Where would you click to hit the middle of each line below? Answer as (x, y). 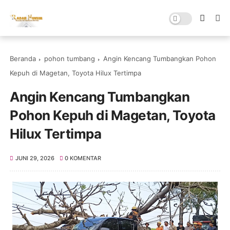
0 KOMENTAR (83, 158)
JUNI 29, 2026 (35, 158)
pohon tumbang (70, 59)
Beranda (23, 59)
